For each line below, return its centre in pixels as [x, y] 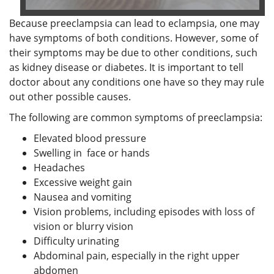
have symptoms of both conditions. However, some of [134, 38]
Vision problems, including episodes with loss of [144, 211]
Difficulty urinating [76, 241]
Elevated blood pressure [90, 138]
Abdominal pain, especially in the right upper [137, 255]
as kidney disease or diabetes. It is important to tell [128, 67]
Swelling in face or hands [92, 153]
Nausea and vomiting [83, 197]
